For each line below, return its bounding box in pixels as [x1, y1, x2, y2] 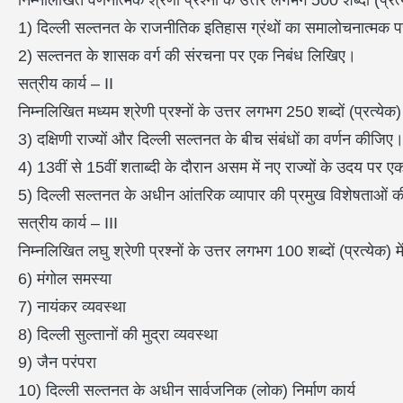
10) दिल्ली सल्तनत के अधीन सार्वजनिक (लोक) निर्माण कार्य [18, 381, 355, 400]
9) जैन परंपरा [18, 354, 96, 372]
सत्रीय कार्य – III [18, 214, 118, 233]
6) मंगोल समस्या [18, 270, 112, 289]
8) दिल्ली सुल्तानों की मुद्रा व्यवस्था [18, 326, 218, 345]
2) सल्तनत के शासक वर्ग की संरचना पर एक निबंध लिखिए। [18, 47, 356, 66]
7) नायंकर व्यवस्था [18, 298, 126, 317]
